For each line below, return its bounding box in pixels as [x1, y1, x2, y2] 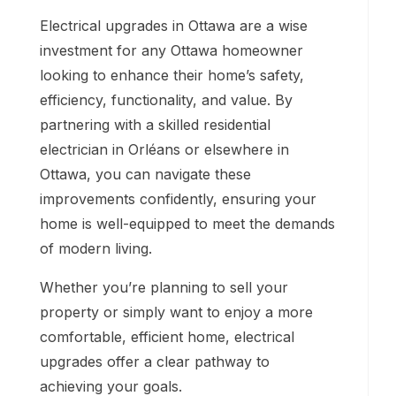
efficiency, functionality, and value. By [40, 90, 293, 109]
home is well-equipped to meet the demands [40, 214, 335, 232]
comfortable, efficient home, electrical [40, 327, 294, 346]
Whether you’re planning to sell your [40, 278, 288, 296]
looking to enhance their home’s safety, [40, 65, 304, 84]
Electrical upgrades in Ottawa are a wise [40, 16, 308, 34]
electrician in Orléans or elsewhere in [40, 140, 289, 158]
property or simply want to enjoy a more [40, 302, 313, 321]
